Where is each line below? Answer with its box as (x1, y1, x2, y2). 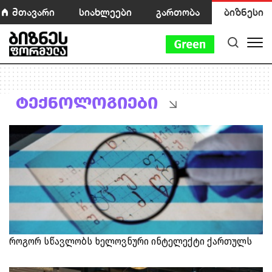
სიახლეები (79, 6, 132, 18)
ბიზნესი (224, 6, 263, 18)
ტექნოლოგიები (16, 93, 158, 113)
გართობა (156, 6, 200, 18)
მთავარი (12, 6, 55, 18)
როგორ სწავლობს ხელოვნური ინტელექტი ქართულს (9, 236, 252, 247)
